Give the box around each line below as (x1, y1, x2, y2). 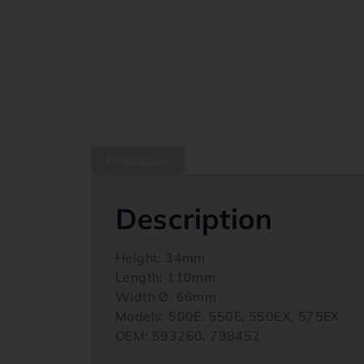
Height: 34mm (115, 249, 206, 266)
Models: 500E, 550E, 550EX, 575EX (115, 308, 340, 324)
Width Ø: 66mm (115, 288, 217, 305)
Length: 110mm (115, 269, 216, 285)
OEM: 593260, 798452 (115, 327, 261, 344)
